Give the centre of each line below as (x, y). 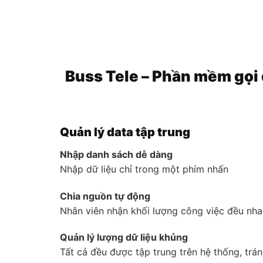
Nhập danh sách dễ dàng (116, 154)
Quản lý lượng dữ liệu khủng (124, 237)
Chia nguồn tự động (105, 196)
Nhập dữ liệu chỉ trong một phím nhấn (144, 169)
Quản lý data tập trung (125, 132)
